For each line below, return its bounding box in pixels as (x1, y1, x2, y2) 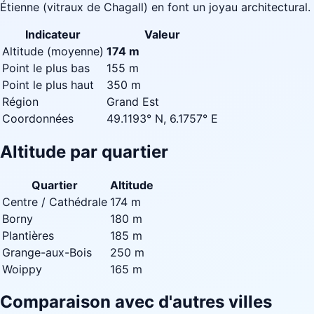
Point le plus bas (2, 60, 90, 75)
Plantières (2, 228, 54, 243)
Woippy (2, 261, 42, 276)
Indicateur (25, 27, 81, 41)
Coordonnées (2, 111, 74, 125)
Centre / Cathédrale (2, 194, 107, 209)
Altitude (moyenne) (2, 43, 104, 58)
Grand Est (107, 94, 159, 109)
